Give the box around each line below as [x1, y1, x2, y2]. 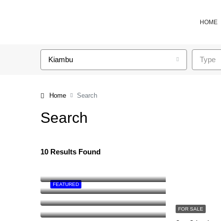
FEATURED [53, 182, 79, 187]
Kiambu [48, 55, 73, 64]
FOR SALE [178, 206, 203, 212]
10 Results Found [40, 147, 101, 156]
